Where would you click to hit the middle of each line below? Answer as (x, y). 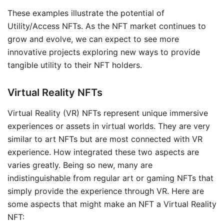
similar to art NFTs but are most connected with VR (105, 139)
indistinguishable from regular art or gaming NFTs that (110, 178)
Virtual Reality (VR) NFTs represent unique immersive (108, 113)
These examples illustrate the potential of (86, 13)
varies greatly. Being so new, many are (80, 165)
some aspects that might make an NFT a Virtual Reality (112, 204)
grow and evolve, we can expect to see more (93, 39)
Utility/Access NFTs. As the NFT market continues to (107, 26)
